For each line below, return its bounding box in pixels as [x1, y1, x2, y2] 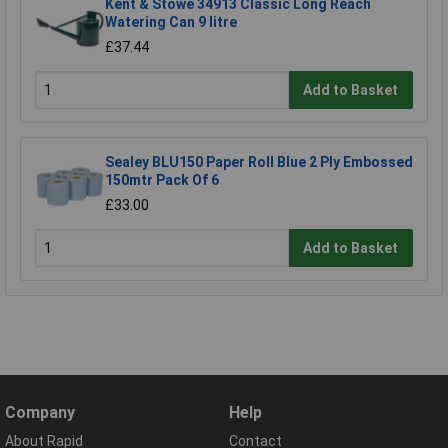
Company [5, 403, 75, 423]
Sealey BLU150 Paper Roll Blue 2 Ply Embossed [105, 154, 413, 171]
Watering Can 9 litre [105, 14, 237, 31]
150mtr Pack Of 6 [105, 172, 219, 189]
